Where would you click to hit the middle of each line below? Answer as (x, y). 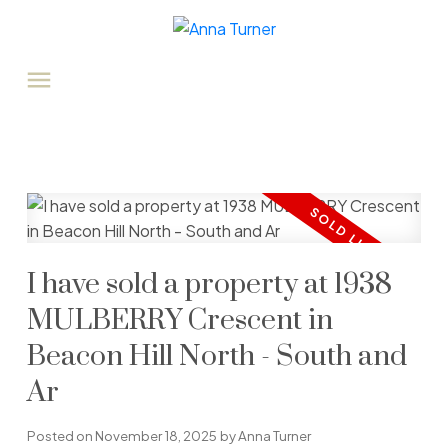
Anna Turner (274, 436)
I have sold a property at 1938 (209, 285)
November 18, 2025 (155, 436)
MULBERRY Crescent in (179, 321)
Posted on (60, 436)
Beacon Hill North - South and (216, 357)
